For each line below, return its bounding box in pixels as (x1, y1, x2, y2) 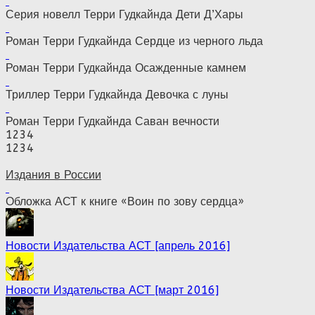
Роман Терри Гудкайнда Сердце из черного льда (6, 34, 263, 48)
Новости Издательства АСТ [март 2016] (6, 283, 219, 297)
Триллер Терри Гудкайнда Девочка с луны (6, 87, 229, 101)
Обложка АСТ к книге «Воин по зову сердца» (6, 194, 244, 208)
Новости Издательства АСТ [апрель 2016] (6, 238, 230, 252)
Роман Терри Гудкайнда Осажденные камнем (6, 60, 246, 75)
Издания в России (6, 167, 101, 181)
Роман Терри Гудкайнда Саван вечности (6, 114, 219, 128)
